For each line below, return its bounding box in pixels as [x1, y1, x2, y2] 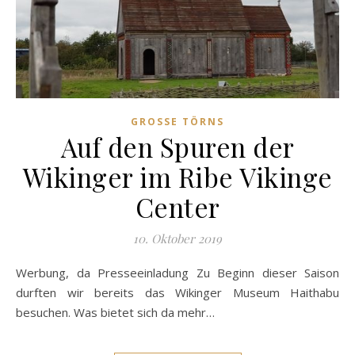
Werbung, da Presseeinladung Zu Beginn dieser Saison [16, 265, 27, 281]
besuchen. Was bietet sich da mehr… [16, 304, 215, 320]
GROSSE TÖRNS [131, 115, 217, 128]
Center [135, 189, 220, 224]
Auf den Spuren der [60, 129, 295, 164]
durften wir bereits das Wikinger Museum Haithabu [16, 284, 339, 300]
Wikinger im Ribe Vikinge [22, 159, 333, 194]
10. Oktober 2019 [133, 231, 222, 246]
